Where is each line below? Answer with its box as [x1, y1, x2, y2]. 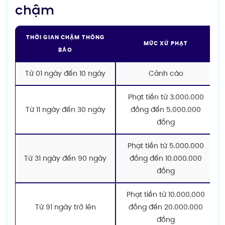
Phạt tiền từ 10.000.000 [127, 189, 205, 199]
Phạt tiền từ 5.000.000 [128, 140, 204, 151]
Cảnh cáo [148, 68, 183, 78]
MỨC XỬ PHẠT [143, 39, 188, 47]
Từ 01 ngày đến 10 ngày [25, 68, 105, 78]
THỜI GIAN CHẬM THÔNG [26, 33, 105, 41]
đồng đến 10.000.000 [130, 153, 202, 163]
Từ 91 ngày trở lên [35, 201, 96, 212]
